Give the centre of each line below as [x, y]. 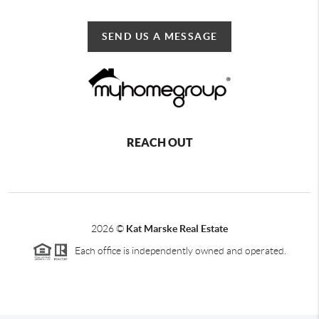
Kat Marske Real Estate [177, 228]
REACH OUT [159, 142]
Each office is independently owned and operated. [177, 250]
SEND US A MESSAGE [159, 36]
